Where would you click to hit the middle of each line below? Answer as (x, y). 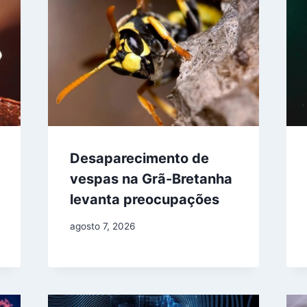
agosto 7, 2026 (102, 226)
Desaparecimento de (139, 159)
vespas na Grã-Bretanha (151, 179)
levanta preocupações (144, 200)
